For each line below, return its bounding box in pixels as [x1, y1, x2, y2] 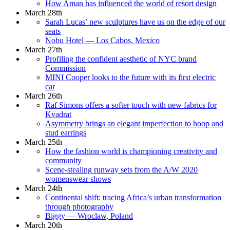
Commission [45, 63, 86, 72]
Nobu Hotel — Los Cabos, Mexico [45, 35, 160, 45]
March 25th [25, 137, 62, 146]
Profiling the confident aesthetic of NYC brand [45, 54, 197, 63]
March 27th [25, 45, 62, 54]
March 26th [25, 91, 62, 100]
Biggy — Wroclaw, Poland [45, 211, 133, 220]
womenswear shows [45, 174, 111, 183]
